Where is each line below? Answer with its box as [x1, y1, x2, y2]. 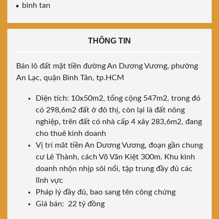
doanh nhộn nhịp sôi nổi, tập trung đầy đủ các [36, 165, 193, 173]
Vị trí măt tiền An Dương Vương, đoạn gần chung [36, 141, 203, 150]
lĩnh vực [36, 176, 63, 185]
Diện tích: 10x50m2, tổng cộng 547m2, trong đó [36, 94, 200, 103]
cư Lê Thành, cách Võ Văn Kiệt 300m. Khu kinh [36, 153, 195, 161]
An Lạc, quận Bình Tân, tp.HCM [16, 74, 124, 82]
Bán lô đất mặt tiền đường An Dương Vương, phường [16, 62, 198, 70]
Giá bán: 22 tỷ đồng [36, 200, 105, 208]
